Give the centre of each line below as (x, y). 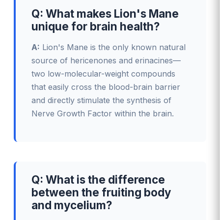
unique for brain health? (96, 26)
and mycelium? (72, 205)
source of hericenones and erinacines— (106, 60)
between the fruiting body (101, 192)
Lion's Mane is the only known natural (113, 47)
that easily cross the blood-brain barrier (106, 87)
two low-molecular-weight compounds (103, 73)
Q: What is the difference (98, 179)
